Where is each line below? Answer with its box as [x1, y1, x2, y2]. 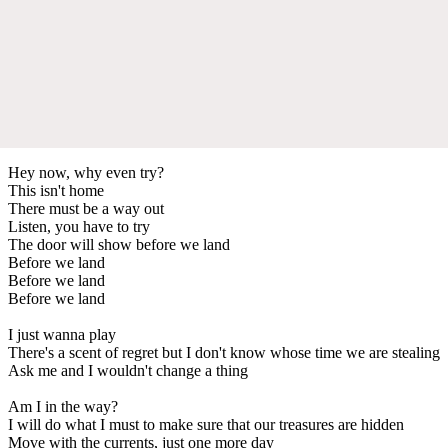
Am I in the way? [8, 397, 118, 415]
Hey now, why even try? [8, 163, 164, 181]
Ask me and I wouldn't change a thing [8, 361, 248, 379]
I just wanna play [8, 325, 116, 343]
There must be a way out [8, 199, 164, 217]
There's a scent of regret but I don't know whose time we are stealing [8, 343, 440, 361]
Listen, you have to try [8, 217, 150, 235]
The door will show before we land [8, 235, 230, 253]
